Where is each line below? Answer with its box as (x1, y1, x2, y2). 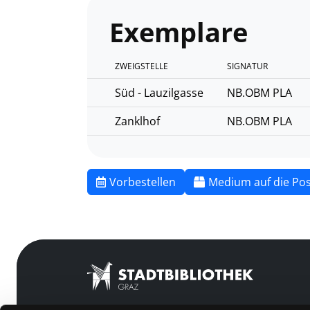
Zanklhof (115, 113, 160, 129)
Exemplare (109, 13, 248, 50)
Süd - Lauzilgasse (115, 84, 203, 100)
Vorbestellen (109, 174, 176, 190)
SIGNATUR (227, 60, 268, 72)
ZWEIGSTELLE (115, 60, 168, 72)
